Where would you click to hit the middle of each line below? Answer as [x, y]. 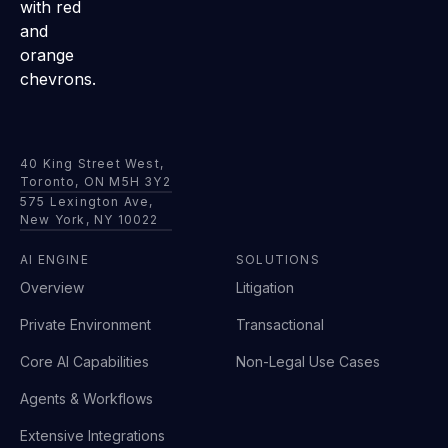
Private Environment [85, 325]
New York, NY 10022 [89, 220]
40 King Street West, [96, 164]
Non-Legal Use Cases [308, 362]
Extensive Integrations [92, 436]
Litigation [265, 288]
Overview [52, 288]
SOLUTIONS [278, 260]
